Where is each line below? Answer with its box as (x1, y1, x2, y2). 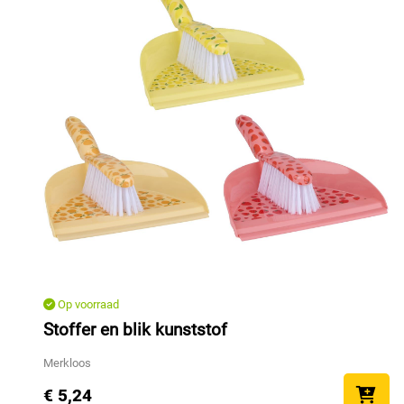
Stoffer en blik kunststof (43, 319, 227, 341)
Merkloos (43, 356, 91, 371)
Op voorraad (55, 298, 119, 312)
